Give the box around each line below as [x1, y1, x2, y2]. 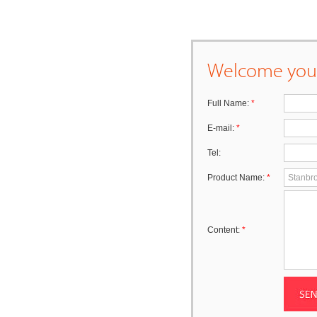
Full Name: [207, 98, 251, 108]
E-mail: [207, 122, 236, 133]
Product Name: [207, 172, 267, 183]
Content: [207, 224, 242, 235]
